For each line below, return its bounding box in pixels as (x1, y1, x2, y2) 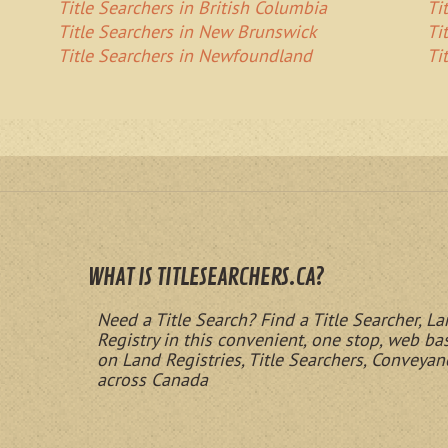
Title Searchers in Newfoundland (58, 44, 312, 68)
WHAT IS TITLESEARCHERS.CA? (87, 262, 324, 293)
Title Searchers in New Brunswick (58, 20, 317, 44)
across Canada (97, 368, 208, 392)
